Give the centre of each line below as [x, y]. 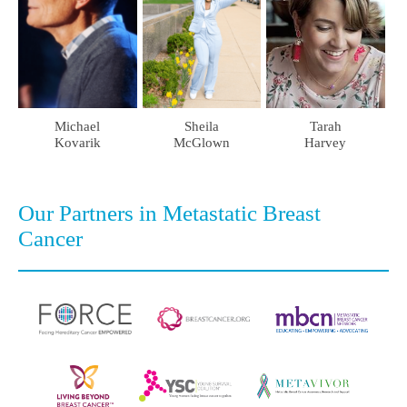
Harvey [326, 142]
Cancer [50, 238]
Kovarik [77, 142]
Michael [78, 126]
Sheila [201, 126]
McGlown [201, 142]
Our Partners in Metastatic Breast [169, 213]
